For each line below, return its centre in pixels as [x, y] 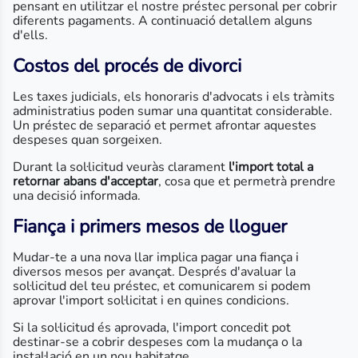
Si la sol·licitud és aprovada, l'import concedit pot [152, 328]
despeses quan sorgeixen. [89, 140]
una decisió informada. [77, 196]
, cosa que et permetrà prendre [247, 181]
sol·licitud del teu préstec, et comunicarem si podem [162, 286]
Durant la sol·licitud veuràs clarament [121, 167]
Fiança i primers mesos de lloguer [150, 227]
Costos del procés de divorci [127, 66]
